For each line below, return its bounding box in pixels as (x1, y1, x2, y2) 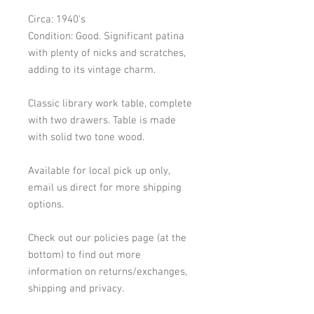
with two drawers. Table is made (28, 114, 176, 127)
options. (28, 198, 64, 211)
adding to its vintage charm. (28, 63, 158, 76)
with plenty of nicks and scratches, (28, 46, 186, 60)
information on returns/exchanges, (28, 265, 187, 278)
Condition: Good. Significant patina (28, 29, 184, 43)
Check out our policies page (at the (28, 231, 186, 245)
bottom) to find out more (28, 248, 141, 261)
